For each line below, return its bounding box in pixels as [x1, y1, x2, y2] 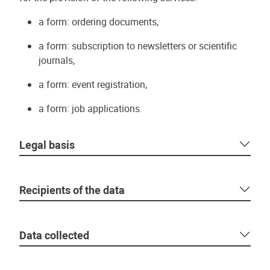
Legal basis [19, 137, 75, 152]
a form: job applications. [39, 102, 142, 115]
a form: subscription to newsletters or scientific [39, 39, 237, 52]
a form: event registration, [39, 78, 147, 91]
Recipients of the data [19, 183, 125, 197]
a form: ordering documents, [39, 15, 159, 28]
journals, [39, 54, 75, 67]
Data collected [19, 228, 89, 242]
